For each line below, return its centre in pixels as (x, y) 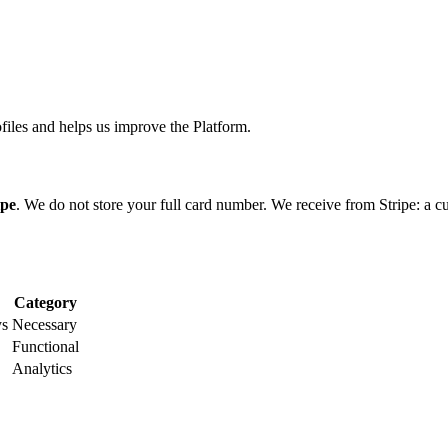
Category (45, 303)
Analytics (42, 369)
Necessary (44, 325)
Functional (45, 347)
